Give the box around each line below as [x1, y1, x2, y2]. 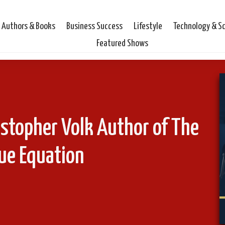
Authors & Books [2, 21, 56, 31]
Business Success [66, 21, 123, 31]
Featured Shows [96, 38, 149, 48]
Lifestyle [134, 21, 163, 31]
